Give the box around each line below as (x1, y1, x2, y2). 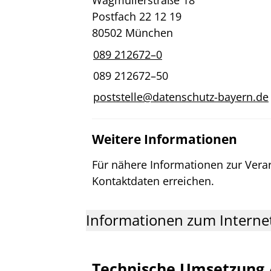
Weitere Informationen (92, 130, 237, 148)
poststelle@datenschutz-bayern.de (93, 89, 269, 104)
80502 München (92, 25, 173, 40)
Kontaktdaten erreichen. (92, 174, 214, 188)
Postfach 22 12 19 (92, 8, 181, 24)
